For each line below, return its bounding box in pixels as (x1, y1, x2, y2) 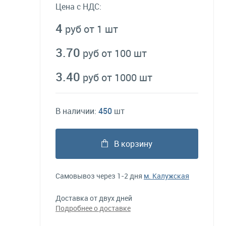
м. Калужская (144, 171, 189, 181)
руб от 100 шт (83, 46, 147, 60)
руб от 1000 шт (83, 71, 152, 84)
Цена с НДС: (55, 1, 101, 12)
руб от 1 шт (65, 22, 118, 36)
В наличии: (55, 105, 98, 117)
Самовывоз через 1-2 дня (55, 171, 144, 181)
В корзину (114, 138, 152, 149)
